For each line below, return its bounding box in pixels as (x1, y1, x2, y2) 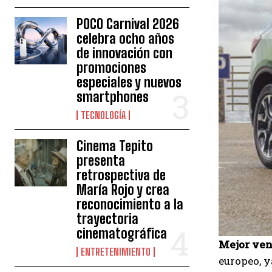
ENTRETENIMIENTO (81, 246, 151, 257)
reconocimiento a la (76, 196, 184, 212)
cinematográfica (76, 225, 168, 242)
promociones (76, 59, 147, 76)
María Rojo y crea (76, 182, 170, 198)
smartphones (76, 89, 149, 105)
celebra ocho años (76, 30, 175, 47)
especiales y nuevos (76, 74, 182, 90)
